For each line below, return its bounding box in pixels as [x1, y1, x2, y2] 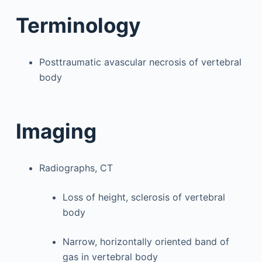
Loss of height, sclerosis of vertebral [62, 191, 225, 203]
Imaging [15, 118, 96, 143]
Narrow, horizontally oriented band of [62, 235, 229, 247]
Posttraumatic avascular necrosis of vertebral [39, 56, 242, 68]
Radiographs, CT [39, 161, 113, 174]
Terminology [15, 13, 141, 37]
